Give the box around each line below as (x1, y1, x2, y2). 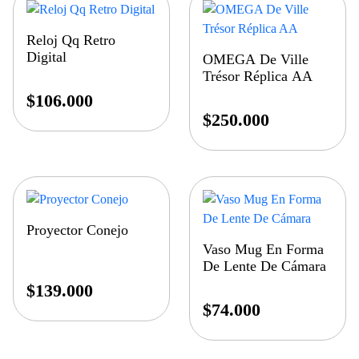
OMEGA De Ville (203, 51, 309, 68)
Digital (26, 49, 67, 66)
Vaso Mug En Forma (203, 241, 325, 258)
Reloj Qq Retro (26, 32, 115, 49)
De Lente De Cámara (203, 258, 327, 275)
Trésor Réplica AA (203, 68, 313, 85)
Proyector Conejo (26, 222, 128, 239)
